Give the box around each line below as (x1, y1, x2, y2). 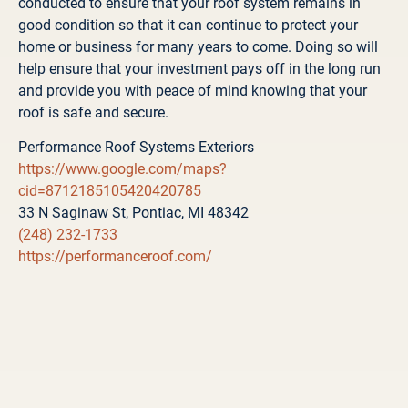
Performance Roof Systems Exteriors (18, 136, 254, 156)
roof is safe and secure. (18, 101, 168, 121)
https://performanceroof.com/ (18, 245, 212, 265)
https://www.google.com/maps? (18, 158, 227, 178)
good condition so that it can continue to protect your (18, 14, 358, 34)
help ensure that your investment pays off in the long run (18, 57, 381, 77)
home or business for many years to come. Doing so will (18, 36, 378, 56)
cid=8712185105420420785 (18, 179, 201, 199)
